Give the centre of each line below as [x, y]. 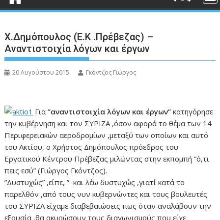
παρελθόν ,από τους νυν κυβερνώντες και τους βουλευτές [106, 194]
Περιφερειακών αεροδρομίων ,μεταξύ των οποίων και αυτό [107, 135]
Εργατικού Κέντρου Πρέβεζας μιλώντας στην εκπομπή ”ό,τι [107, 159]
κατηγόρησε [192, 111]
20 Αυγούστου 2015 [41, 72]
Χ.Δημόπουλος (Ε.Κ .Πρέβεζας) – [79, 37]
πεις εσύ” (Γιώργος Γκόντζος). [56, 170]
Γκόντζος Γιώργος [111, 72]
